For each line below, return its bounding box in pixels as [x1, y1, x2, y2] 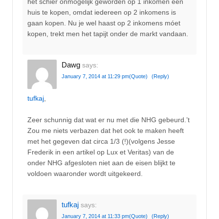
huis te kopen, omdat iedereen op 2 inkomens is [27, 8, 176, 16]
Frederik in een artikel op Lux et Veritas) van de [27, 148, 174, 156]
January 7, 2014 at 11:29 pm [62, 73, 129, 80]
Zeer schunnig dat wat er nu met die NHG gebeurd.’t [27, 115, 190, 124]
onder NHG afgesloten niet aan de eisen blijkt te [27, 158, 175, 167]
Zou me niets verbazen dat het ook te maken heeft [27, 126, 184, 134]
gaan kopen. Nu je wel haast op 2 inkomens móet [27, 19, 180, 27]
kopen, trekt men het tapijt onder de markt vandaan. [27, 29, 188, 38]
